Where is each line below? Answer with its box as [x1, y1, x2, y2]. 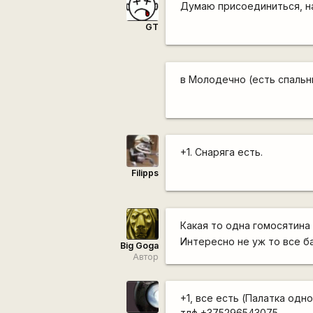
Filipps [131, 167, 159, 178]
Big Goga [119, 240, 159, 252]
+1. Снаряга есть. [180, 146, 263, 159]
